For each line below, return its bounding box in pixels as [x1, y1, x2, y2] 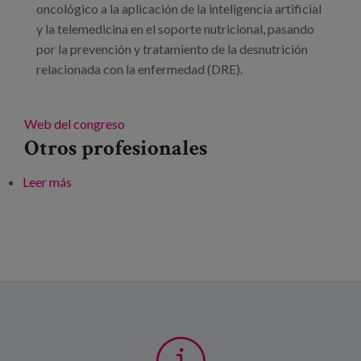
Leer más [22, 174, 72, 190]
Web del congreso [24, 116, 125, 132]
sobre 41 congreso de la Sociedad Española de [71, 174, 325, 190]
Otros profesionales [24, 133, 207, 162]
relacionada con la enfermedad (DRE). [36, 61, 243, 77]
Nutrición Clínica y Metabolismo [71, 194, 252, 210]
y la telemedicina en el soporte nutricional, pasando [36, 21, 314, 37]
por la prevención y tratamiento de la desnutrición [36, 41, 308, 57]
